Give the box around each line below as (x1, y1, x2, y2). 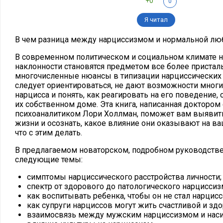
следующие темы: (15, 155, 83, 164)
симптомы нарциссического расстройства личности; (27, 172, 222, 182)
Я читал (144, 16, 168, 23)
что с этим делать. (15, 128, 82, 137)
